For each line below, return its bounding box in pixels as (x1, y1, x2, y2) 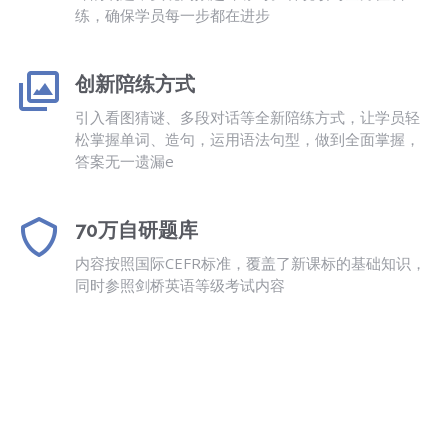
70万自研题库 (75, 217, 198, 242)
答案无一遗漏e (75, 150, 174, 171)
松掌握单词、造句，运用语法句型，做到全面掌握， (75, 128, 420, 149)
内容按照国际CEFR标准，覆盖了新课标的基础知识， (75, 252, 426, 273)
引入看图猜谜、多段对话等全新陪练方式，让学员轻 (75, 106, 420, 127)
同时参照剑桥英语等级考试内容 (75, 274, 285, 295)
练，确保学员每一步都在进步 (75, 4, 270, 25)
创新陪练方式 (75, 71, 195, 96)
